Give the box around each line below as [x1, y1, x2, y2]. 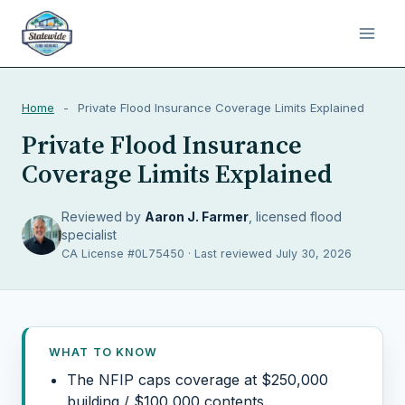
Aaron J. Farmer [145, 209, 249, 224]
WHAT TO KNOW [49, 345, 158, 359]
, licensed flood [249, 209, 342, 224]
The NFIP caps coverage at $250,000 [67, 371, 328, 389]
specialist [61, 227, 117, 242]
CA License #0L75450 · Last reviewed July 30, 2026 [61, 247, 352, 260]
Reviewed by [61, 209, 145, 224]
